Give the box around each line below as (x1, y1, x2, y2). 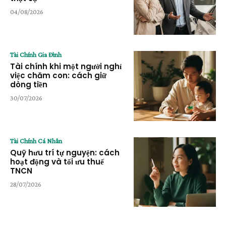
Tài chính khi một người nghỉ (10, 61, 122, 72)
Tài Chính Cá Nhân (10, 136, 62, 145)
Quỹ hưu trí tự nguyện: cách (10, 147, 120, 158)
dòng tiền (10, 79, 47, 90)
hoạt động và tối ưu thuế (10, 156, 104, 167)
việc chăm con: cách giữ (10, 70, 106, 81)
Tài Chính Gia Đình (10, 50, 62, 59)
